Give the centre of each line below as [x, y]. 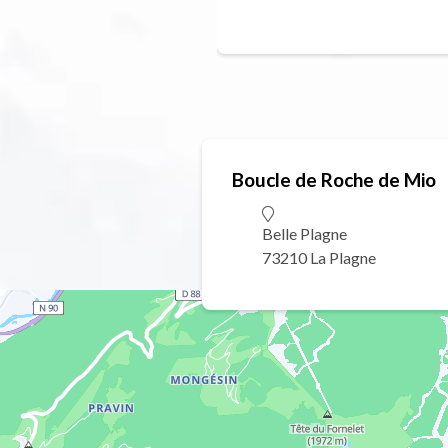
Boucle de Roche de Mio [334, 180]
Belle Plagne [304, 234]
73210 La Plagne [319, 258]
